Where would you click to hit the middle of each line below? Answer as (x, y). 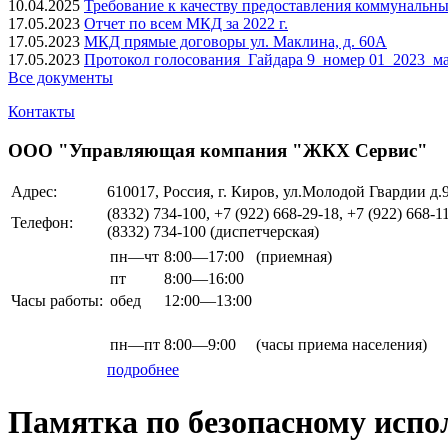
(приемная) (294, 257)
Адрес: (34, 192)
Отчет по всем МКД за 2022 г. (186, 23)
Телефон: (42, 223)
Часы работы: (57, 301)
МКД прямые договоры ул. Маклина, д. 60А (235, 41)
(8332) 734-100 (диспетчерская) (213, 232)
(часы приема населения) (341, 345)
